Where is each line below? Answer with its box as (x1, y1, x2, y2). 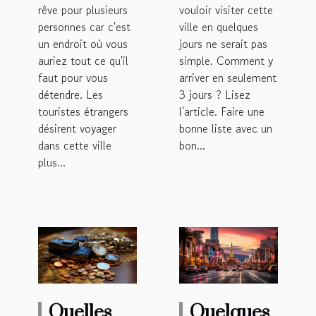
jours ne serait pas (179, 35, 267, 53)
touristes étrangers (38, 103, 128, 121)
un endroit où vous (38, 35, 128, 53)
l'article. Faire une (179, 103, 265, 121)
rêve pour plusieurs (38, 1, 128, 19)
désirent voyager (38, 120, 116, 138)
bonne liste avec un (179, 120, 272, 138)
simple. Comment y (179, 52, 273, 70)
